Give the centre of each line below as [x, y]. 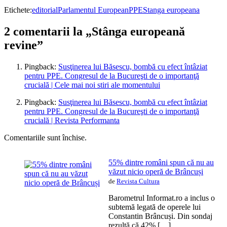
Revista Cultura [138, 181]
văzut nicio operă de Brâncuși [156, 171]
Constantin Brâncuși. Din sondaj [160, 216]
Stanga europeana [171, 10]
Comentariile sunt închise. [45, 137]
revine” [24, 45]
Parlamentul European [93, 10]
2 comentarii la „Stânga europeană [94, 31]
